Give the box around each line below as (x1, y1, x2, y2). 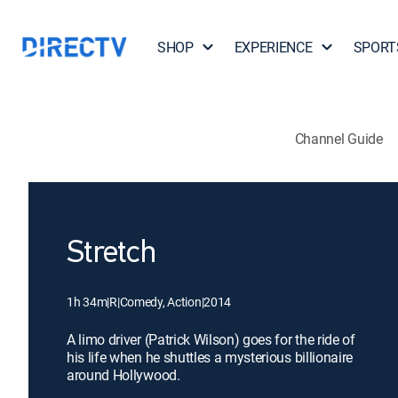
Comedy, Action (119, 293, 202, 310)
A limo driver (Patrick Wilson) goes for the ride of (67, 330, 355, 349)
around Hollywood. (67, 365, 180, 385)
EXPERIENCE (234, 37, 313, 57)
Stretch (67, 238, 155, 270)
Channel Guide (294, 128, 383, 148)
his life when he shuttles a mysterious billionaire (67, 347, 353, 367)
